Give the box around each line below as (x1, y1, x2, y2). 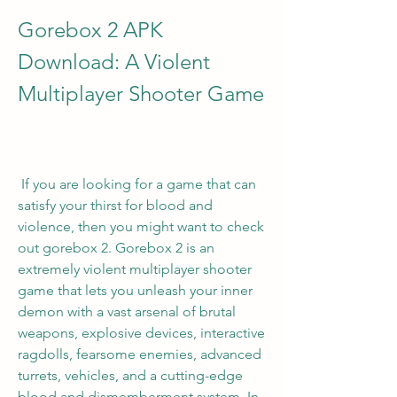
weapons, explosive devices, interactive (18, 324, 265, 341)
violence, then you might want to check (18, 218, 264, 235)
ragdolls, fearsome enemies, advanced (18, 346, 261, 362)
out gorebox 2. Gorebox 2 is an (18, 239, 214, 256)
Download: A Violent (18, 49, 210, 74)
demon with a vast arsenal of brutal (18, 303, 236, 320)
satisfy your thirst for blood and (18, 197, 213, 214)
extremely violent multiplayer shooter (18, 261, 252, 277)
